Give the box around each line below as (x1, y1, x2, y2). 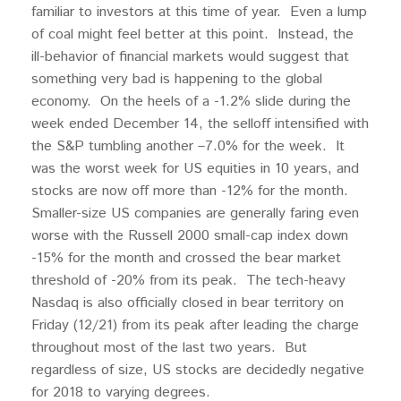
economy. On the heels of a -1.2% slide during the (31, 91, 351, 112)
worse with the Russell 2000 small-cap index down (31, 226, 348, 246)
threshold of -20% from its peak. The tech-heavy (31, 270, 346, 291)
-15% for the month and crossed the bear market (31, 248, 341, 269)
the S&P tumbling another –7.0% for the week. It (31, 136, 345, 157)
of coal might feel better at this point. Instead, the (31, 24, 354, 45)
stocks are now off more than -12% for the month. (31, 181, 353, 201)
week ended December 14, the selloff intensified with (31, 114, 369, 134)
